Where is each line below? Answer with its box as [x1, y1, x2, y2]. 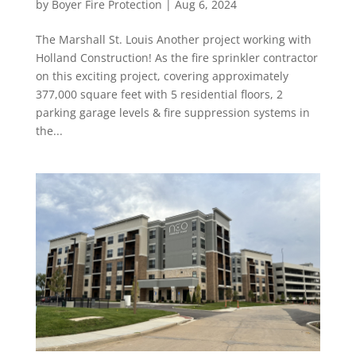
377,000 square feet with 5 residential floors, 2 [35, 87, 283, 103]
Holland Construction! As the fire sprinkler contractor [35, 50, 318, 66]
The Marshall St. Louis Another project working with [35, 32, 311, 48]
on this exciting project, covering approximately [35, 68, 288, 84]
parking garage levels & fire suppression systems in [35, 105, 310, 121]
